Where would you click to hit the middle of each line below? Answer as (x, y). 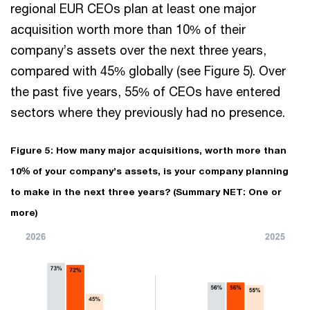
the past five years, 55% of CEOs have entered (145, 91)
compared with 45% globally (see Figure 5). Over (148, 70)
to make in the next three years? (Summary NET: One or (146, 191)
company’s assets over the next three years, (138, 49)
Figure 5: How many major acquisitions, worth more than (148, 150)
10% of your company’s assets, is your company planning (149, 171)
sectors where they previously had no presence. (148, 112)
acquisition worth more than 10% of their (128, 29)
